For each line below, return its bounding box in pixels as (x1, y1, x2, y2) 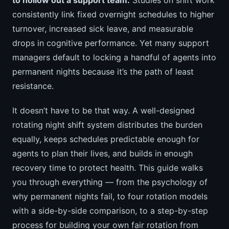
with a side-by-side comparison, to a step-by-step (12, 205, 208, 216)
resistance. (12, 80, 54, 91)
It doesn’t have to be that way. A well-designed (12, 105, 195, 116)
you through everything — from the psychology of (12, 176, 208, 187)
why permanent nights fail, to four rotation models (12, 191, 208, 201)
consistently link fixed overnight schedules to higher (12, 9, 214, 19)
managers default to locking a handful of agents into (12, 52, 216, 62)
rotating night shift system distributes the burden (12, 119, 202, 130)
